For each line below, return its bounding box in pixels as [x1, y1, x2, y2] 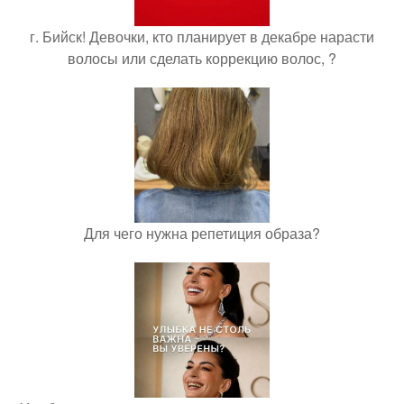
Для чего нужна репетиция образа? [84, 223, 320, 244]
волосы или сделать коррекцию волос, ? [68, 48, 336, 69]
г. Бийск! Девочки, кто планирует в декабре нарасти [30, 26, 374, 48]
